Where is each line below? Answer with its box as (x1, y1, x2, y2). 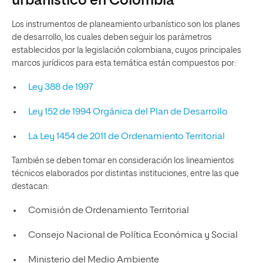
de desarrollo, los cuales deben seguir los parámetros (12, 33, 212, 42)
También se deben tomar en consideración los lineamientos (12, 157, 234, 165)
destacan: (12, 183, 49, 191)
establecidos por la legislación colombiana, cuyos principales (12, 46, 241, 55)
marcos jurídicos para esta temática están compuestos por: (12, 59, 236, 68)
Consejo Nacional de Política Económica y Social (28, 231, 238, 240)
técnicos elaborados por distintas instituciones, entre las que (12, 170, 239, 178)
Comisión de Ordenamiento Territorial (28, 206, 189, 215)
